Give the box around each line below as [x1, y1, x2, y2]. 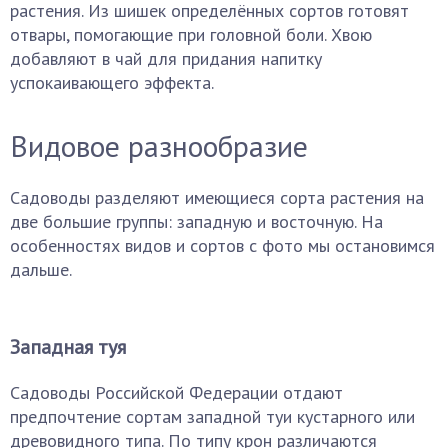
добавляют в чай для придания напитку [10, 47, 322, 70]
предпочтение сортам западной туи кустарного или [10, 405, 415, 428]
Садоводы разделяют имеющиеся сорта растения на [10, 186, 424, 209]
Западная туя [10, 334, 126, 360]
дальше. [10, 258, 72, 281]
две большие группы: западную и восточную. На [10, 210, 383, 233]
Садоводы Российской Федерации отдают [10, 381, 343, 404]
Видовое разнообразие [10, 126, 308, 165]
